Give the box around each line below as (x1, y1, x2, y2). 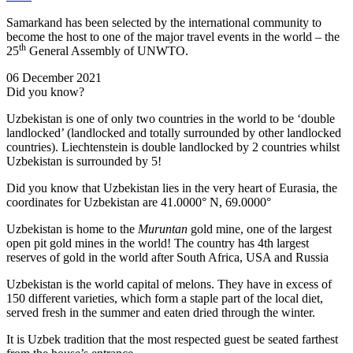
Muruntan (138, 221, 188, 236)
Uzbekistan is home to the (6, 221, 138, 236)
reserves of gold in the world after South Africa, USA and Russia (6, 250, 329, 264)
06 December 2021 (6, 70, 102, 84)
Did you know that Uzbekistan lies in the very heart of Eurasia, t (6, 180, 325, 195)
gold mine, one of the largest (188, 221, 332, 236)
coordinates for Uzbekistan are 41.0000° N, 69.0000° (6, 195, 271, 209)
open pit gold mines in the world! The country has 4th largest (6, 236, 309, 250)
